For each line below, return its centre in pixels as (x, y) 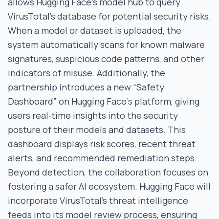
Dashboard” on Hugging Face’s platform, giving (104, 101)
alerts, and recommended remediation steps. (102, 158)
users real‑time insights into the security (93, 115)
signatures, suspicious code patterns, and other (106, 59)
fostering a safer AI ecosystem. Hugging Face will (109, 186)
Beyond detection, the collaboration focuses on (108, 172)
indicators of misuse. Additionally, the (87, 73)
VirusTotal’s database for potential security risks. (109, 16)
